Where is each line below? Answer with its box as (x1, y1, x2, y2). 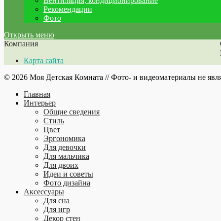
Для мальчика (43, 152, 89, 160)
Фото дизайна (43, 179, 90, 187)
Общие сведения (43, 108, 100, 116)
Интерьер (24, 99, 56, 107)
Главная (24, 90, 50, 98)
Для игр (43, 205, 70, 214)
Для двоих (43, 161, 78, 169)
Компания (4, 39, 38, 48)
